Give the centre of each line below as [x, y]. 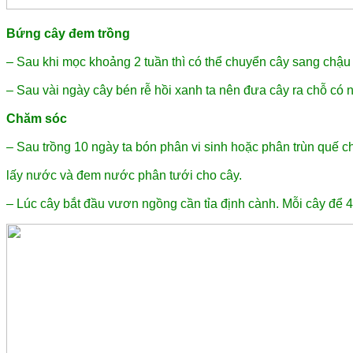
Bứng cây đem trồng [68, 34]
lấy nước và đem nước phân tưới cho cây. [124, 176]
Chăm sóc [37, 119]
